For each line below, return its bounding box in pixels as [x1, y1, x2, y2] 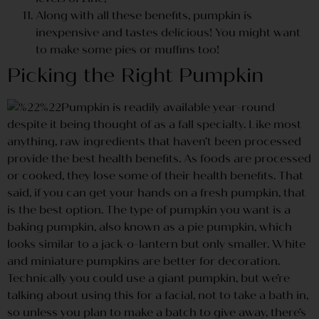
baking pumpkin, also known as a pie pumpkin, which [7, 219, 292, 234]
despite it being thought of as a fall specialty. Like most [7, 117, 301, 131]
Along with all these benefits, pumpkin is [36, 8, 252, 22]
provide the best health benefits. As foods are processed [7, 151, 311, 165]
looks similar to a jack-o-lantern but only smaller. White [7, 236, 305, 251]
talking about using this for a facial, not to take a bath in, [7, 288, 308, 302]
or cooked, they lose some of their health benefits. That [7, 168, 303, 182]
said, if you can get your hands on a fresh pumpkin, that [7, 185, 305, 199]
